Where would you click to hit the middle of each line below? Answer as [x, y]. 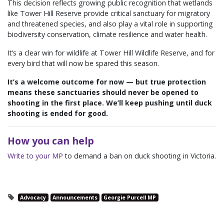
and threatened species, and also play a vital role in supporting [110, 24]
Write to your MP [35, 156]
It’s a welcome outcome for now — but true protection [107, 82]
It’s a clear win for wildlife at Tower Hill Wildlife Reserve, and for [111, 53]
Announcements [75, 198]
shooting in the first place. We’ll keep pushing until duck [110, 103]
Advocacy [33, 198]
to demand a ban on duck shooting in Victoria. [139, 156]
